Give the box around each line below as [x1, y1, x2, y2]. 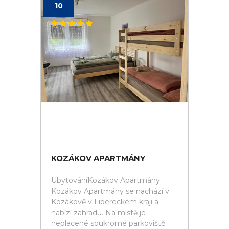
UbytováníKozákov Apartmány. [51, 176, 162, 185]
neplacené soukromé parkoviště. [51, 219, 167, 228]
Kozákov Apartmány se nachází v [51, 187, 169, 196]
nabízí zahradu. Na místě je [51, 208, 146, 217]
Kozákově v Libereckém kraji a [51, 197, 158, 207]
